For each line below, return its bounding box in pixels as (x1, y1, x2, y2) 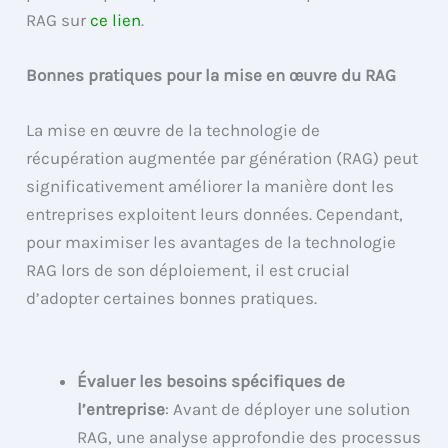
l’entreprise (77, 399, 166, 420)
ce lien (90, 9, 142, 30)
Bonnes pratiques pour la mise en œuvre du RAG (26, 64, 397, 85)
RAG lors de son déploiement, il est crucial (26, 259, 351, 280)
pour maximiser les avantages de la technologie (26, 231, 397, 252)
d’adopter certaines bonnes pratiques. (26, 287, 318, 308)
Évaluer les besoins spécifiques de (77, 371, 346, 392)
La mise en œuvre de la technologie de (26, 119, 321, 140)
